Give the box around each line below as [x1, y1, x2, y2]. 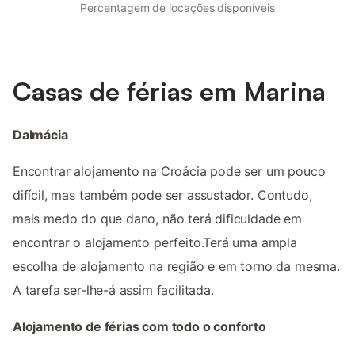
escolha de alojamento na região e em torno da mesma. [13, 258, 340, 274]
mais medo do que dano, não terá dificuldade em [13, 210, 302, 227]
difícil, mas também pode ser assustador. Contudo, [13, 186, 312, 203]
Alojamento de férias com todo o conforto [13, 318, 266, 334]
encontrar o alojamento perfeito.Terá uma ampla [13, 234, 297, 250]
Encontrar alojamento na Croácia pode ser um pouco [13, 162, 326, 179]
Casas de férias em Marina [13, 74, 326, 107]
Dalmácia [13, 126, 68, 143]
